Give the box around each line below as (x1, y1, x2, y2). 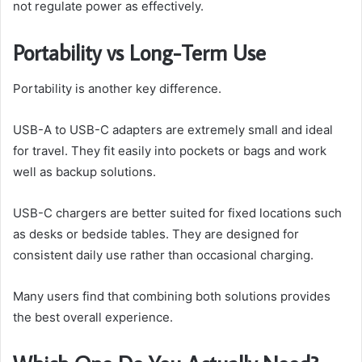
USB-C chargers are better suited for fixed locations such (13, 204, 342, 221)
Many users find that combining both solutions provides (13, 288, 330, 304)
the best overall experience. (13, 309, 173, 325)
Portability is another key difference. (13, 80, 221, 96)
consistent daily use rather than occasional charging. (13, 246, 314, 263)
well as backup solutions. (13, 163, 156, 179)
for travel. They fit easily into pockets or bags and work (13, 142, 326, 158)
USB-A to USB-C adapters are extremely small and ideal (13, 121, 333, 137)
